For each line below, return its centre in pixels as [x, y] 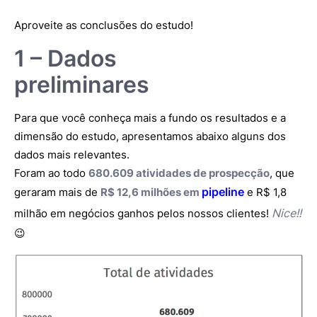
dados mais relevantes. [72, 155]
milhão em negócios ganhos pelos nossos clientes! [143, 213]
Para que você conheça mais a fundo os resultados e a [150, 118]
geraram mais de [57, 192]
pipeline [223, 192]
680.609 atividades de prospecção [179, 173]
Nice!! [287, 213]
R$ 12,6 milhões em [151, 192]
